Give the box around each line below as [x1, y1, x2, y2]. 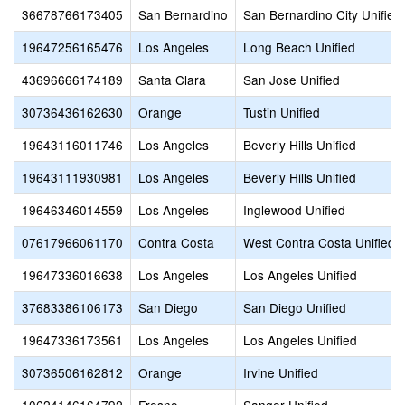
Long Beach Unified [243, 38, 355, 56]
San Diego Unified [243, 298, 346, 316]
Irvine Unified [243, 363, 318, 381]
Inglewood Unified [243, 201, 345, 219]
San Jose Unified [243, 71, 340, 89]
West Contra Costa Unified [243, 233, 395, 251]
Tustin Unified [243, 103, 320, 121]
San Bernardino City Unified [243, 5, 401, 24]
